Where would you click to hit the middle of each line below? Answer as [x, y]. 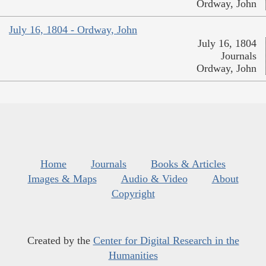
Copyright [133, 194]
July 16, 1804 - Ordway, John [73, 30]
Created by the [60, 241]
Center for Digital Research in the [166, 241]
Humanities [133, 256]
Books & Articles [188, 164]
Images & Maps [62, 179]
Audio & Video [154, 179]
